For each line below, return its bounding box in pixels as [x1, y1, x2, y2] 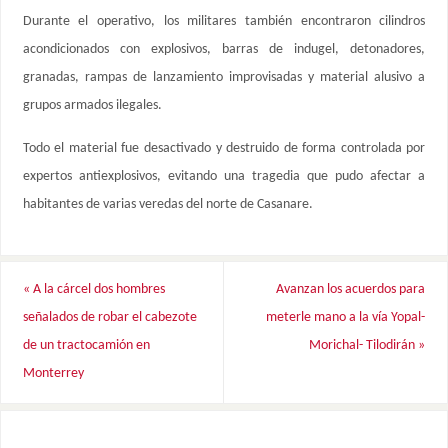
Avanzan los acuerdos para [276, 282, 426, 298]
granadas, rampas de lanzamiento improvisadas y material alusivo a [22, 70, 426, 86]
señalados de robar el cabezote [22, 310, 197, 326]
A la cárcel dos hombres [29, 282, 165, 298]
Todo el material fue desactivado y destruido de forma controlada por [22, 140, 426, 156]
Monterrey [22, 366, 84, 382]
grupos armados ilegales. [22, 98, 162, 114]
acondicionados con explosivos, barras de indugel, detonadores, [22, 42, 426, 58]
